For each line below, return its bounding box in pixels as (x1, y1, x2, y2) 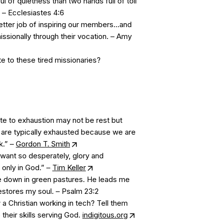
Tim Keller (52, 163, 86, 172)
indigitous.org (82, 210, 128, 220)
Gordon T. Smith (16, 139, 70, 148)
